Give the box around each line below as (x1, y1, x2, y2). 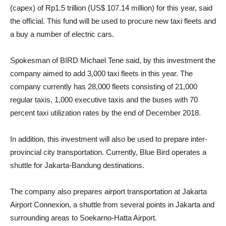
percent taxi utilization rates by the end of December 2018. (10, 108, 201, 117)
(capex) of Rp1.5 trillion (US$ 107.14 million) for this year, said (10, 4, 212, 12)
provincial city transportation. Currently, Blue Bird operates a (10, 148, 206, 156)
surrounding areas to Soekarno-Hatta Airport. (10, 213, 157, 222)
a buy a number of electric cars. (10, 30, 114, 38)
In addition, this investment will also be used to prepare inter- (10, 135, 207, 143)
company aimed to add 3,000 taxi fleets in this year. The (10, 69, 193, 78)
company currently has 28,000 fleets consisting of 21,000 (10, 82, 197, 91)
